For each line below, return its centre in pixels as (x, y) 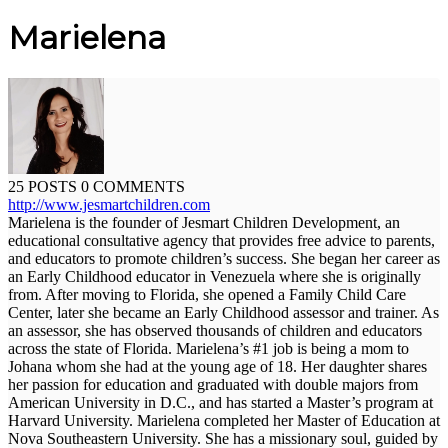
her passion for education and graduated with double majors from (213, 385)
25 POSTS (44, 187)
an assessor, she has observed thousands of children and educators (215, 331)
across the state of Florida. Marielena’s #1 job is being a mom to (208, 349)
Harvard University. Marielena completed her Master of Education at (224, 421)
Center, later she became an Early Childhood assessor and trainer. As (223, 313)
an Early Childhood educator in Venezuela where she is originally (214, 277)
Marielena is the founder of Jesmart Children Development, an (204, 223)
